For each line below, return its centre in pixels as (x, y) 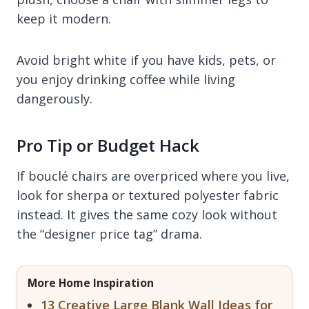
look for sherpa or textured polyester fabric (148, 195)
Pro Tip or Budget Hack (108, 145)
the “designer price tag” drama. (109, 233)
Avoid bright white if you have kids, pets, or (146, 60)
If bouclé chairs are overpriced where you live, (153, 176)
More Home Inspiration (91, 282)
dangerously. (54, 98)
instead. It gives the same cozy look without (147, 214)
